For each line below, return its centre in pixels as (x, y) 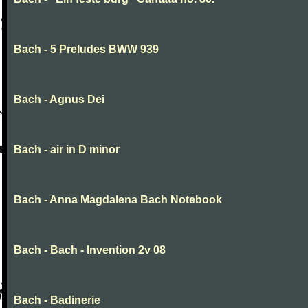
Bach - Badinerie (57, 300)
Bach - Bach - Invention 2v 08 (90, 250)
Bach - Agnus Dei (59, 99)
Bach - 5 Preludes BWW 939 (86, 49)
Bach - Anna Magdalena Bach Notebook (118, 200)
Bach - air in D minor (67, 150)
